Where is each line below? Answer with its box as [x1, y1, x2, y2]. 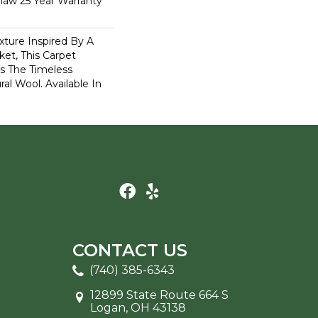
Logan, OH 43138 [90, 300, 186, 314]
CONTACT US [72, 239, 187, 261]
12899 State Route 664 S [90, 287, 229, 302]
